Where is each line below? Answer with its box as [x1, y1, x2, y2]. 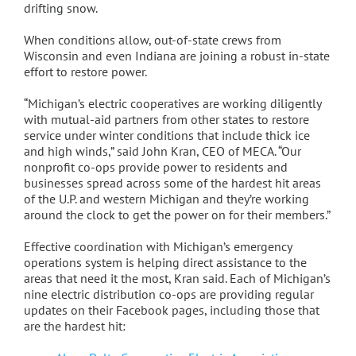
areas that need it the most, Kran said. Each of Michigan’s [23, 270, 331, 287]
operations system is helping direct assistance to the [23, 254, 307, 271]
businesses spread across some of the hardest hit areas [23, 175, 321, 192]
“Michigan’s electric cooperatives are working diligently [23, 95, 321, 112]
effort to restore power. [23, 64, 147, 80]
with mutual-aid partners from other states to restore [23, 111, 309, 128]
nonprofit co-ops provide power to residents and [23, 159, 288, 176]
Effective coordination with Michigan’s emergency [23, 238, 292, 255]
